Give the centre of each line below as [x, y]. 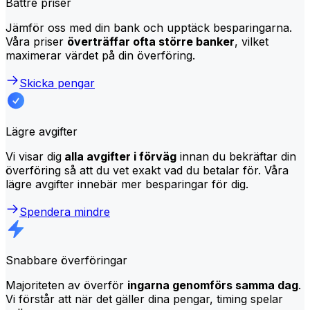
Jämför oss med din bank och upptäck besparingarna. [149, 27]
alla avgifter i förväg [119, 156]
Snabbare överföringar [66, 260]
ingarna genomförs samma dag [213, 285]
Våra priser [36, 41]
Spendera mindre [65, 211]
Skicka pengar [57, 83]
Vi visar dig [34, 156]
